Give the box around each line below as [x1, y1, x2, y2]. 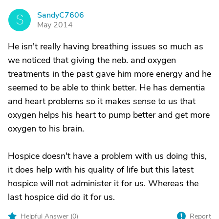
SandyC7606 [37, 10, 84, 21]
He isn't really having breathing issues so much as [8, 41, 203, 52]
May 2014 [37, 20, 73, 30]
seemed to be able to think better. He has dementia [8, 82, 205, 93]
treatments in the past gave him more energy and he [8, 68, 211, 80]
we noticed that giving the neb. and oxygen [8, 54, 176, 66]
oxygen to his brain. [8, 123, 84, 134]
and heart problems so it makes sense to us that [8, 95, 196, 107]
